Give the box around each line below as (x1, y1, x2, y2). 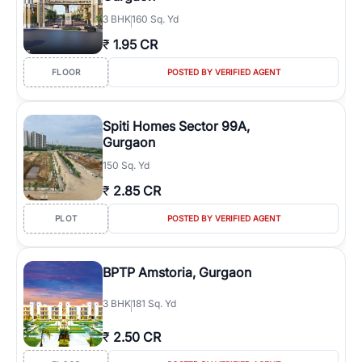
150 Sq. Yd (103, 159, 149, 171)
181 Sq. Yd (132, 297, 176, 309)
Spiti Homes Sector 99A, (103, 118, 250, 134)
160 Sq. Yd (132, 13, 179, 25)
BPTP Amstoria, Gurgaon (103, 264, 251, 280)
